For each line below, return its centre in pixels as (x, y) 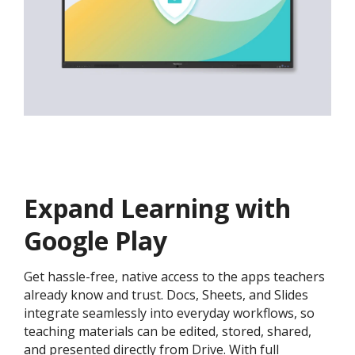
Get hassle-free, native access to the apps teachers (174, 277)
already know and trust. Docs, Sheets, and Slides (166, 295)
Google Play (95, 241)
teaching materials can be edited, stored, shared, (168, 332)
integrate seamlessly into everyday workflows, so (169, 313)
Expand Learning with (157, 208)
